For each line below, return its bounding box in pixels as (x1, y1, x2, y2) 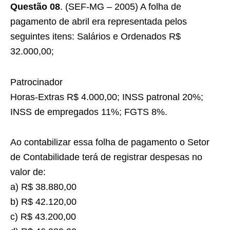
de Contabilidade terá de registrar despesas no (10, 152, 202, 162)
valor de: (10, 167, 46, 177)
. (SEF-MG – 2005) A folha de (60, 2, 181, 12)
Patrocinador (10, 77, 63, 87)
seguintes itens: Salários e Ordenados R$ (10, 31, 181, 42)
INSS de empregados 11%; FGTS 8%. (10, 107, 167, 117)
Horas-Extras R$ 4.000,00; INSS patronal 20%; (10, 92, 203, 102)
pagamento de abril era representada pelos (10, 16, 187, 27)
